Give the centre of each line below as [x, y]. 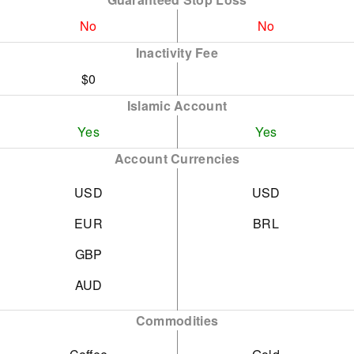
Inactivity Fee [177, 53]
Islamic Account [177, 105]
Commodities [177, 320]
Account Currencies [177, 158]
